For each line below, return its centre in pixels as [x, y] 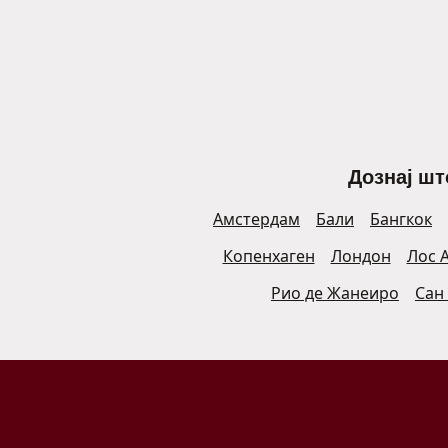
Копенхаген [268, 256]
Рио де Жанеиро [335, 293]
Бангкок [401, 219]
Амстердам [256, 219]
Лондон [360, 256]
